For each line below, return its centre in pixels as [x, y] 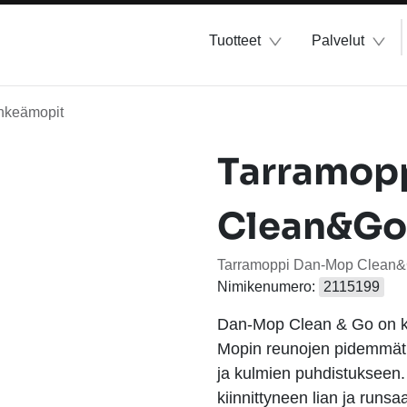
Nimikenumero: [268, 287]
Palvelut [338, 40]
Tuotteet [235, 40]
